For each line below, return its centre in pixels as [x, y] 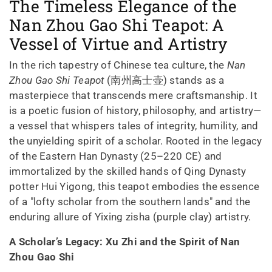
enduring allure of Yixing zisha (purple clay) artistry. [130, 216]
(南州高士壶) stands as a [164, 80]
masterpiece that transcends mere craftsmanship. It [133, 95]
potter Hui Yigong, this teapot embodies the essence [134, 186]
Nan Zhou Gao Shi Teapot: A [117, 24]
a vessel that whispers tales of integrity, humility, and [134, 125]
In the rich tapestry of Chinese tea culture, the [118, 65]
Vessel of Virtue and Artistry [118, 43]
